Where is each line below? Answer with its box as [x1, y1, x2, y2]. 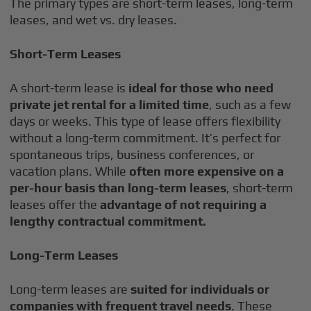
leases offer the [10, 197, 101, 212]
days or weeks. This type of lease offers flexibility [10, 114, 281, 128]
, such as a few [209, 97, 292, 112]
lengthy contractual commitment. [10, 214, 207, 228]
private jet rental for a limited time [10, 97, 210, 112]
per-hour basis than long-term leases [10, 180, 227, 195]
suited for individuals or [128, 282, 270, 296]
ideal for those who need [128, 81, 274, 95]
